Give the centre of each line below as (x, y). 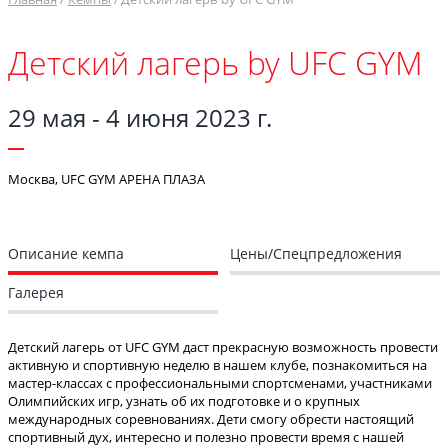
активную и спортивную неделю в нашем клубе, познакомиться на (217, 365)
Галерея (36, 293)
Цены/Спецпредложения (316, 254)
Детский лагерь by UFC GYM (215, 62)
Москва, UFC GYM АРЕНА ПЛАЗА (106, 179)
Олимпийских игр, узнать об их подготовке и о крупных (184, 401)
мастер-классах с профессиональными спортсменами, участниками (220, 383)
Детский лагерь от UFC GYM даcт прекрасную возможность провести (223, 347)
